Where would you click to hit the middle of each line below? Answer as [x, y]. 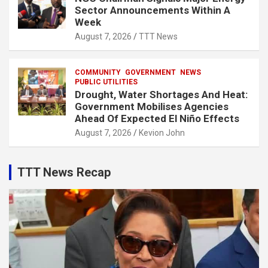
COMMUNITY [98, 72]
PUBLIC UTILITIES [106, 82]
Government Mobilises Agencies [152, 106]
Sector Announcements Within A [153, 10]
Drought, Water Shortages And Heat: [161, 94]
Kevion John [162, 133]
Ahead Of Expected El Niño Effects [157, 118]
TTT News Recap [64, 172]
